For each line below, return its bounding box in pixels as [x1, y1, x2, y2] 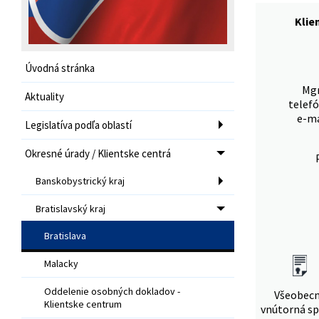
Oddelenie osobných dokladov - [44, 284, 180, 298]
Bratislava [44, 229, 86, 242]
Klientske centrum [44, 297, 122, 310]
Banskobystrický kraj [36, 174, 125, 187]
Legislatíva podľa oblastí [25, 117, 132, 132]
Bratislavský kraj [36, 202, 105, 215]
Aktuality [25, 89, 64, 103]
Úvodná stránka [25, 61, 95, 75]
